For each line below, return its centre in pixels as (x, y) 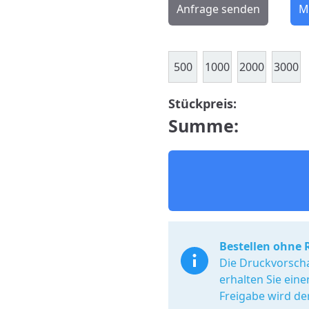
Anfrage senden (218, 9)
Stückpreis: (202, 103)
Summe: (203, 126)
